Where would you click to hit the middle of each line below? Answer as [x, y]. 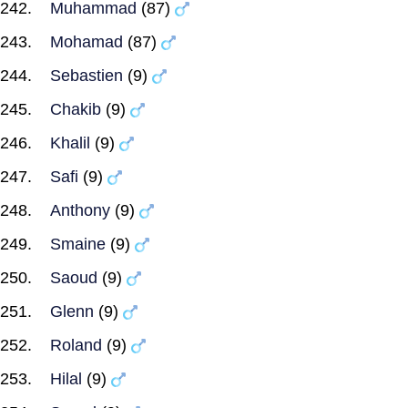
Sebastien [87, 76]
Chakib [76, 109]
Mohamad [87, 42]
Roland [76, 345]
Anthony [80, 210]
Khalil [70, 143]
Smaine [78, 244]
